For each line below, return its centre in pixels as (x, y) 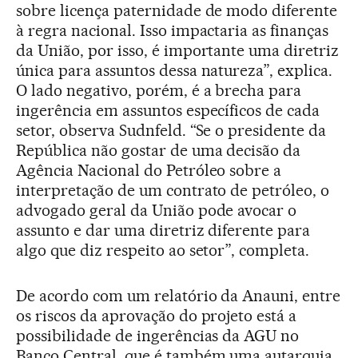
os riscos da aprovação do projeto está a (157, 315)
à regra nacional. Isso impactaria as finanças (173, 30)
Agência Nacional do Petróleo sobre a (149, 170)
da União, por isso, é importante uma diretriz (178, 50)
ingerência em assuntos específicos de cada (168, 110)
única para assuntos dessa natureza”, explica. (175, 70)
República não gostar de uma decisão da (159, 150)
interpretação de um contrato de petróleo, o (173, 190)
